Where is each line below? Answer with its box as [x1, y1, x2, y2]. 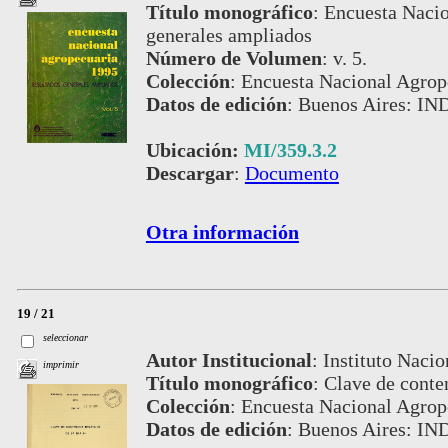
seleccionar [43, 331, 89, 343]
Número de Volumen [145, 46, 322, 69]
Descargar [145, 161, 234, 184]
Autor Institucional [145, 349, 312, 372]
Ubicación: [145, 138, 244, 161]
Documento [244, 161, 339, 184]
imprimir [43, 358, 80, 370]
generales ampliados [145, 23, 312, 46]
